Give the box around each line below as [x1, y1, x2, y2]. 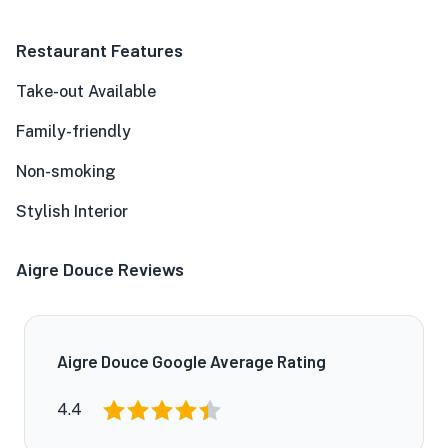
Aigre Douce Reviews [16, 258, 184, 280]
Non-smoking [16, 162, 116, 181]
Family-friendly [16, 122, 131, 141]
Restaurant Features [16, 39, 183, 61]
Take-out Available [16, 82, 156, 101]
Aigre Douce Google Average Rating [57, 351, 326, 371]
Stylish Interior [16, 202, 128, 221]
